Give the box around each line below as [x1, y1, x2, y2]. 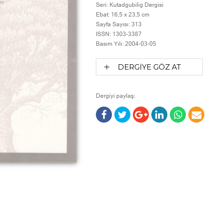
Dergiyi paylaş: [96, 92, 136, 99]
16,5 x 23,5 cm [111, 11, 150, 18]
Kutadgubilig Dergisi [109, 1, 164, 8]
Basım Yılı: [96, 40, 124, 47]
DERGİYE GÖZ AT [118, 62, 182, 72]
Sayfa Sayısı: [96, 21, 130, 28]
